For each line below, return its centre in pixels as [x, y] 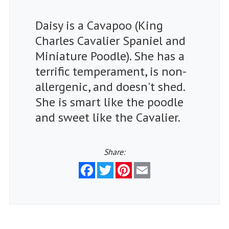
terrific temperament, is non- [111, 71]
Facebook [112, 166]
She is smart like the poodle [109, 102]
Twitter [126, 166]
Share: [114, 152]
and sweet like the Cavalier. [108, 117]
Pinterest [148, 166]
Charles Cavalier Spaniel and [110, 40]
